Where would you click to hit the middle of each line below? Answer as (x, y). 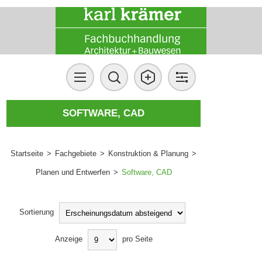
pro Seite (137, 239)
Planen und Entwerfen (73, 172)
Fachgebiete (76, 154)
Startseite (27, 154)
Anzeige (68, 239)
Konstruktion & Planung (149, 154)
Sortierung (36, 212)
